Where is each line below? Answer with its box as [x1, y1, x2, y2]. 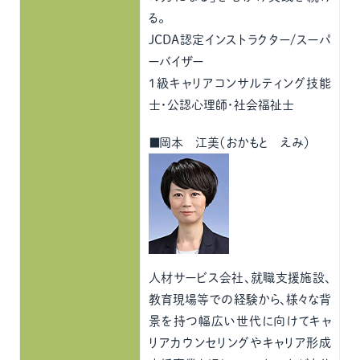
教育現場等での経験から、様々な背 [149, 293, 332, 305]
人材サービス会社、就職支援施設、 [149, 272, 332, 284]
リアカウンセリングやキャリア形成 [149, 337, 332, 349]
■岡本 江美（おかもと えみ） [149, 137, 311, 149]
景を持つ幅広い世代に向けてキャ [149, 315, 332, 327]
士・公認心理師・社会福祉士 [149, 99, 295, 111]
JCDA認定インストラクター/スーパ [149, 34, 332, 46]
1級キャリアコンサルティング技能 [149, 77, 332, 89]
